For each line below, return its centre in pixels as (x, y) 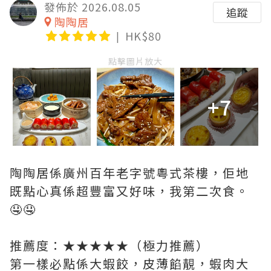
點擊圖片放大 (135, 61)
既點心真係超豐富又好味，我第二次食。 (129, 191)
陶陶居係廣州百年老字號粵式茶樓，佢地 (129, 172)
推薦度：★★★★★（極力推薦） (109, 245)
